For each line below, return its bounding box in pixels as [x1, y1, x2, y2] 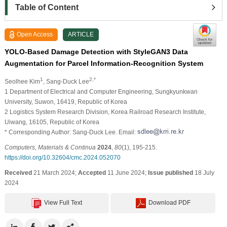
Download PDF [148, 199, 191, 206]
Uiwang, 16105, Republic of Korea [4, 118, 99, 126]
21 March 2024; [31, 169, 78, 176]
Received [4, 169, 32, 176]
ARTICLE [68, 30, 94, 38]
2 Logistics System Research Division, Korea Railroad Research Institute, [4, 108, 206, 116]
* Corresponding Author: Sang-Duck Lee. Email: [4, 128, 137, 136]
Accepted [78, 169, 106, 176]
